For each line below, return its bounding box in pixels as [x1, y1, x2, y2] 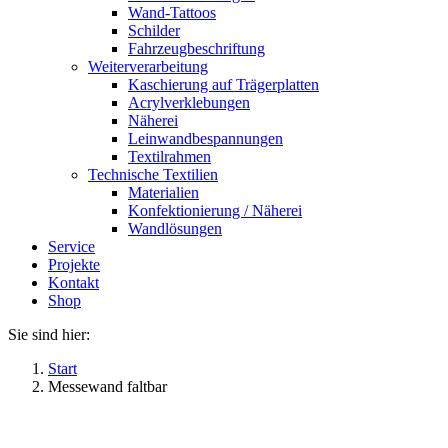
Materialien [128, 184, 199, 201]
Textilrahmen [128, 148, 211, 165]
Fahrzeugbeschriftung [128, 40, 265, 57]
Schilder [128, 22, 180, 39]
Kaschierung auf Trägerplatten [128, 76, 319, 93]
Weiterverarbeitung [88, 58, 208, 75]
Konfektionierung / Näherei [128, 202, 302, 219]
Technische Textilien [88, 166, 218, 183]
